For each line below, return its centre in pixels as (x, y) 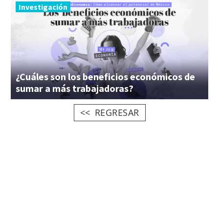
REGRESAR (117, 112)
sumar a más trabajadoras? (75, 88)
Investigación (43, 7)
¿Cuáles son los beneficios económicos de (105, 76)
